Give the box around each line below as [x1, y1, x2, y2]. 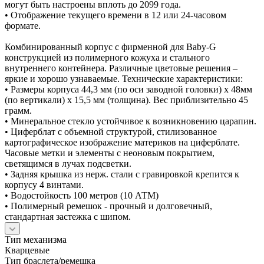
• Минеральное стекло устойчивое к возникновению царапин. [5, 115, 256, 126]
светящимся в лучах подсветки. [5, 158, 131, 169]
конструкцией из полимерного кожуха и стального [5, 52, 210, 62]
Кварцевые [5, 245, 49, 255]
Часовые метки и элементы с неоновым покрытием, [5, 147, 214, 158]
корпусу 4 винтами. [5, 179, 84, 190]
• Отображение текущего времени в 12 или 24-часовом [5, 9, 226, 20]
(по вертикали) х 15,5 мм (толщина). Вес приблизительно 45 [5, 94, 248, 105]
